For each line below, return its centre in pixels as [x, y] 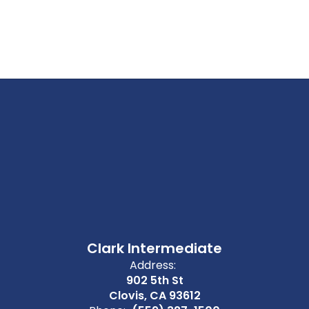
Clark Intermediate [154, 248]
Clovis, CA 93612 [154, 296]
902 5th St [154, 280]
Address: [153, 265]
